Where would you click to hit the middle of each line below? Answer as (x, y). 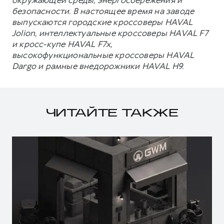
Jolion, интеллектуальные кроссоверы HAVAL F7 (110, 33)
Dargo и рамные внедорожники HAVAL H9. (98, 66)
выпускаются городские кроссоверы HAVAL (102, 22)
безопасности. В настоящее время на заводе (103, 11)
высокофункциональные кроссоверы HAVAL (103, 55)
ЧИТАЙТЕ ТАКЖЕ (112, 114)
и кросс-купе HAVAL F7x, (62, 44)
